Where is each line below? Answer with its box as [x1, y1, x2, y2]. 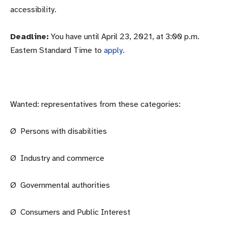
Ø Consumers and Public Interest [10, 207, 130, 217]
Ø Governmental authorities [10, 180, 110, 190]
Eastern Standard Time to [10, 45, 104, 55]
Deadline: [10, 31, 49, 42]
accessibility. [10, 4, 56, 15]
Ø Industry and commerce [10, 153, 104, 163]
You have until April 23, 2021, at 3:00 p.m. [49, 31, 199, 42]
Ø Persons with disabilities [10, 126, 107, 136]
